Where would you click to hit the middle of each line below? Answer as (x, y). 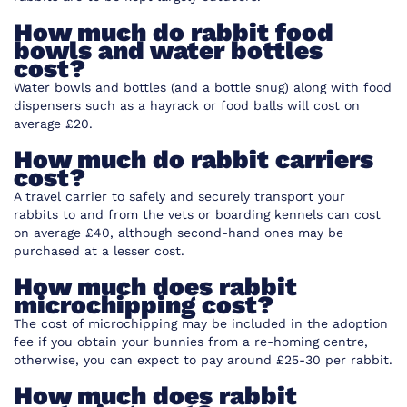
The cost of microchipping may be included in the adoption (201, 324)
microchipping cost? (144, 305)
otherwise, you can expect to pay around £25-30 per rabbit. (203, 360)
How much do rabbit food (174, 33)
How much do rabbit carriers (194, 160)
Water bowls (52, 88)
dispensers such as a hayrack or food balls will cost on (187, 106)
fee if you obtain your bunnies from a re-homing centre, (191, 342)
